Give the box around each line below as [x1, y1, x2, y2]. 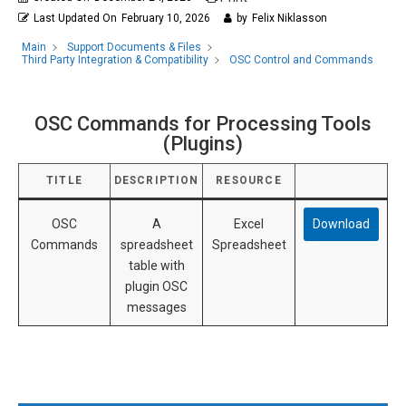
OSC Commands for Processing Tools [34, 112, 372, 135]
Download [312, 217, 370, 231]
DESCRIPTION [113, 174, 199, 187]
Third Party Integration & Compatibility [22, 53, 208, 67]
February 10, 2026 [121, 12, 210, 24]
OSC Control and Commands [229, 53, 373, 66]
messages [126, 300, 187, 314]
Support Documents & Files [67, 41, 201, 54]
